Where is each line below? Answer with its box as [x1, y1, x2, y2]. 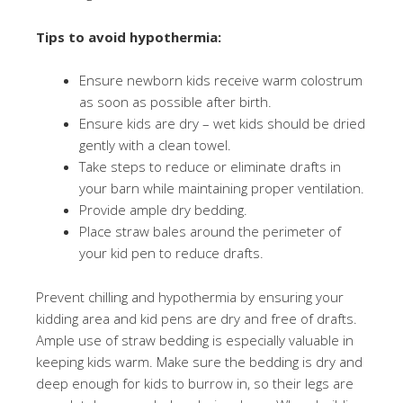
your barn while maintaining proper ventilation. [79, 179, 364, 197]
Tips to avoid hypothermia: [36, 28, 221, 46]
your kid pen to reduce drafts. [79, 244, 264, 262]
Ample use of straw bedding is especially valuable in [36, 331, 354, 349]
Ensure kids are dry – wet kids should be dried [79, 114, 365, 132]
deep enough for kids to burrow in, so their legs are [36, 374, 354, 392]
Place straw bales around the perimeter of [79, 222, 341, 240]
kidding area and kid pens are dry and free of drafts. [36, 309, 357, 327]
